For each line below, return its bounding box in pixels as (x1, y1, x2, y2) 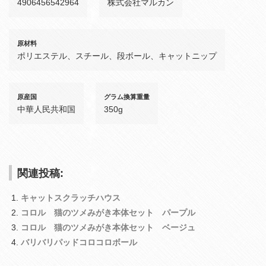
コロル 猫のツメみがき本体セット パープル (20, 208, 195, 218)
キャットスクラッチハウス (20, 193, 121, 203)
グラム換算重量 (104, 93, 150, 100)
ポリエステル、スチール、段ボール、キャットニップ (17, 50, 217, 61)
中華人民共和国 (17, 104, 75, 114)
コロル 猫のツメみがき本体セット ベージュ (20, 223, 195, 233)
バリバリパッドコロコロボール (20, 237, 137, 248)
